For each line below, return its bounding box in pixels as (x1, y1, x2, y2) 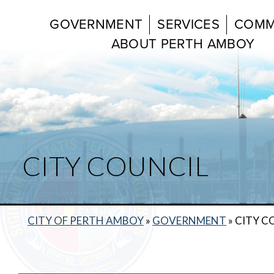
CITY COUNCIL (22, 149, 209, 182)
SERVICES (157, 17, 220, 33)
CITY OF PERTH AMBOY (28, 213, 144, 227)
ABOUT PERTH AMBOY (111, 36, 255, 53)
